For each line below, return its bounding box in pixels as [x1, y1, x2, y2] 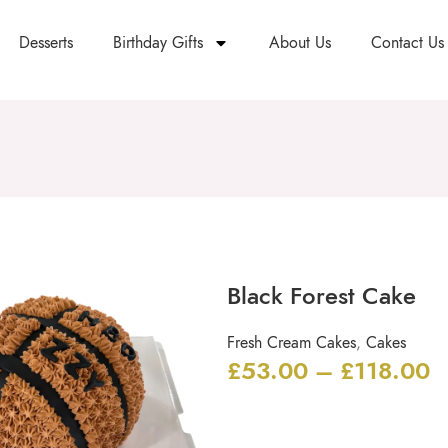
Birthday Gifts [113, 32, 204, 54]
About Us [269, 32, 332, 54]
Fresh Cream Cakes [227, 332, 356, 354]
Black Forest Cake [227, 279, 416, 312]
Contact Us [371, 32, 445, 54]
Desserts [19, 32, 74, 54]
